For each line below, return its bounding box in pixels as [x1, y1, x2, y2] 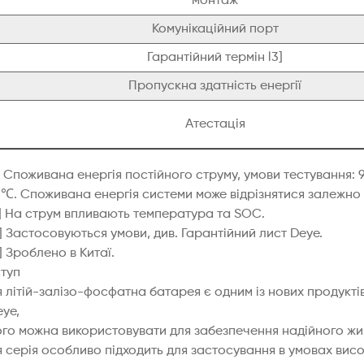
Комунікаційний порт [151, 23, 279, 37]
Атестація [184, 118, 245, 132]
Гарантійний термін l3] [147, 51, 283, 65]
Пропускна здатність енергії [128, 80, 301, 93]
